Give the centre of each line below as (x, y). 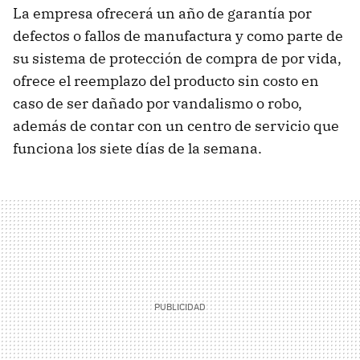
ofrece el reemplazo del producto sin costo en (166, 80)
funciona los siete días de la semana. (137, 148)
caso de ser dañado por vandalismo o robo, (157, 103)
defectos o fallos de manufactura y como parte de (178, 35)
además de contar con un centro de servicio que (176, 125)
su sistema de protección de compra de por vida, (177, 58)
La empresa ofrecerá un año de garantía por (162, 13)
